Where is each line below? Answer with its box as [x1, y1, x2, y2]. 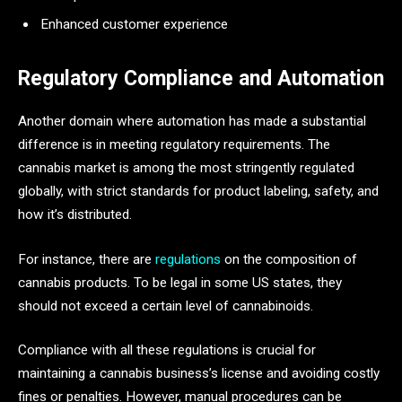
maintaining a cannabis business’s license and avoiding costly [18, 365, 380, 382]
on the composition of [221, 250, 357, 267]
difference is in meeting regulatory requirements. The [18, 136, 330, 153]
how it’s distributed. [18, 206, 135, 223]
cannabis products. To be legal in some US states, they [18, 274, 342, 291]
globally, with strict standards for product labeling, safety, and [18, 183, 379, 200]
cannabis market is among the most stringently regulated [18, 160, 354, 177]
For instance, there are [18, 250, 152, 267]
